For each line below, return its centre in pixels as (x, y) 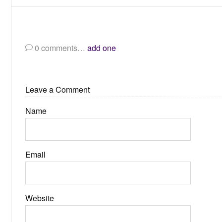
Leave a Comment (57, 89)
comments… (63, 48)
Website (40, 198)
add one (102, 48)
